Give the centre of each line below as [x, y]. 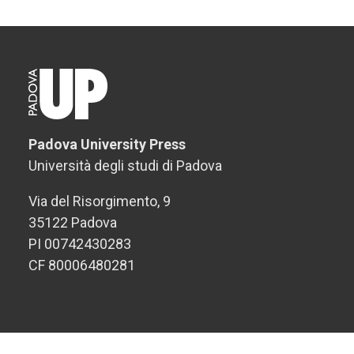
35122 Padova [73, 222]
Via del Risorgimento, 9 [100, 201]
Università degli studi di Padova [125, 166]
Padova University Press [107, 144]
